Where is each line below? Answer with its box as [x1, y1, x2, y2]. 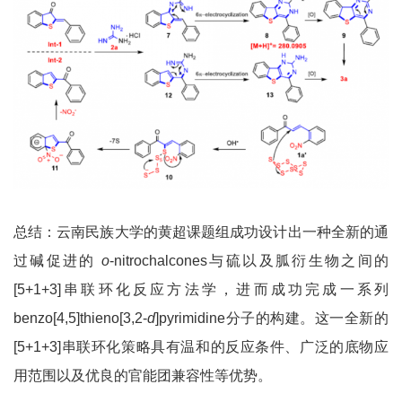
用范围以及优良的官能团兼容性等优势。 [13, 368, 272, 384]
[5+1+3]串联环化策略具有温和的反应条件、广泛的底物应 [13, 339, 389, 355]
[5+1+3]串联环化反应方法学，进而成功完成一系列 [13, 282, 389, 298]
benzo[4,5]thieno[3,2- [13, 310, 147, 327]
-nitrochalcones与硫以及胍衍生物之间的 [109, 253, 389, 269]
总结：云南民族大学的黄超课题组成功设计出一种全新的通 [13, 224, 389, 240]
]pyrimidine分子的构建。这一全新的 [155, 310, 389, 327]
